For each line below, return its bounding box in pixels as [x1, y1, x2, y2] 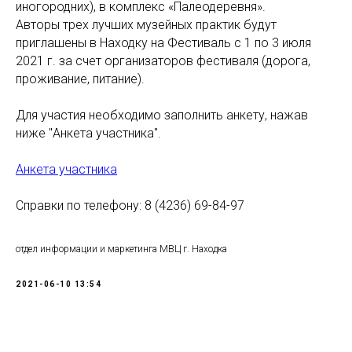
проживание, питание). [16, 71, 145, 86]
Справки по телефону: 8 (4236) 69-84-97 [16, 197, 244, 213]
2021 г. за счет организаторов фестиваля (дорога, [16, 53, 310, 68]
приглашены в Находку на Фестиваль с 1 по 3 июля [16, 35, 311, 50]
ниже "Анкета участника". [16, 125, 161, 141]
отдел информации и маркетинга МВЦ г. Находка [16, 243, 227, 255]
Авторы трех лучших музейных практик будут [16, 16, 277, 32]
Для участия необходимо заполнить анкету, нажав [16, 107, 308, 123]
